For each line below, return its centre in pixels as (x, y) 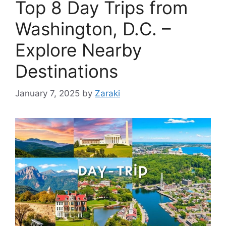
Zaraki (107, 94)
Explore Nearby (78, 50)
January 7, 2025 (47, 94)
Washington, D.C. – (93, 29)
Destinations (67, 71)
